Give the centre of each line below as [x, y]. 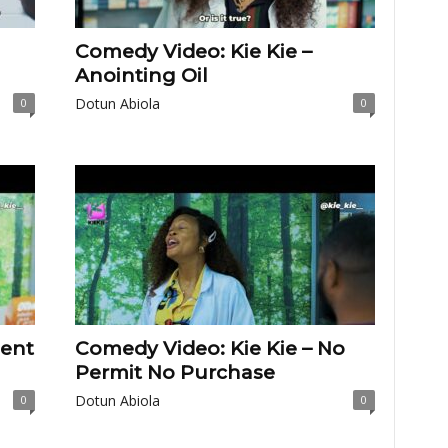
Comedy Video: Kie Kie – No [209, 348]
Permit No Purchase [174, 372]
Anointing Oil [141, 75]
